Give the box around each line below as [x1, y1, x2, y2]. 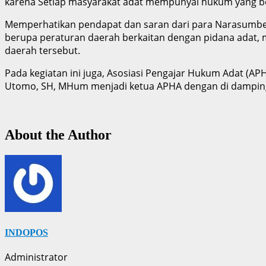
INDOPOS [5, 227, 48, 237]
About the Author [5, 126, 112, 142]
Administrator [5, 251, 68, 264]
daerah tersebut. [5, 43, 83, 57]
